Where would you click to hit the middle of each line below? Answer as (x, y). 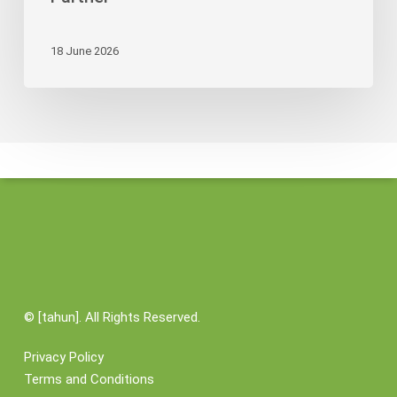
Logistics (50, 80)
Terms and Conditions (89, 379)
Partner (44, 102)
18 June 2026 (84, 51)
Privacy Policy (63, 357)
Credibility (51, 36)
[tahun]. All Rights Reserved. (117, 317)
